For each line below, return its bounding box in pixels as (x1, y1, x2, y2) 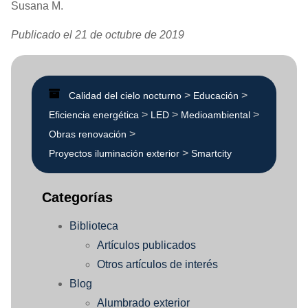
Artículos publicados (97, 239, 196, 251)
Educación (193, 89, 239, 101)
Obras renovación (49, 128, 126, 140)
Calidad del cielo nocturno (69, 89, 181, 101)
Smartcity (191, 147, 232, 159)
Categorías (42, 189, 113, 205)
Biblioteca (69, 219, 118, 232)
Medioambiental (181, 109, 250, 120)
